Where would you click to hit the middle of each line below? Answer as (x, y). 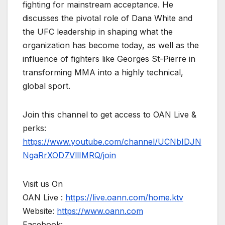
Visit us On (43, 184)
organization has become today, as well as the (111, 45)
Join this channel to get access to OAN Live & (109, 115)
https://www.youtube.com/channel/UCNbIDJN (112, 142)
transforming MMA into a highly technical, (103, 73)
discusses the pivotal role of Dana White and (107, 18)
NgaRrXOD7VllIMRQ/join (69, 155)
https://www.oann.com (100, 211)
